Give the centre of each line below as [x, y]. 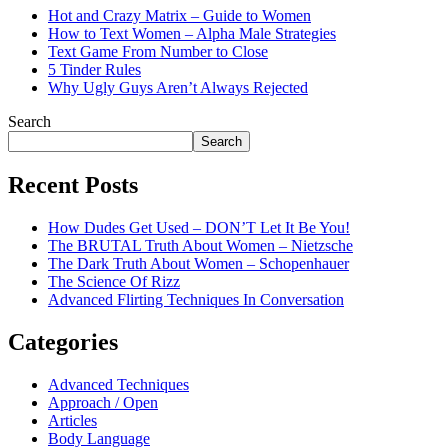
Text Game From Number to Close [158, 52]
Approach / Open [103, 402]
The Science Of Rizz [114, 282]
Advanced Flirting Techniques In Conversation [196, 300]
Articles [72, 420]
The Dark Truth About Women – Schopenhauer [198, 264]
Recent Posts [73, 185]
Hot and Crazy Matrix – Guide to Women [179, 16]
